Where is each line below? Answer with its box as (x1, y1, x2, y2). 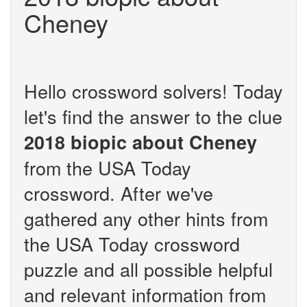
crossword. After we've (24, 180, 213, 206)
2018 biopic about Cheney (24, 129, 257, 155)
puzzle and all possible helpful (24, 256, 273, 282)
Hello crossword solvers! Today (24, 77, 283, 104)
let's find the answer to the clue (24, 103, 282, 130)
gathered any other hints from (24, 205, 268, 232)
